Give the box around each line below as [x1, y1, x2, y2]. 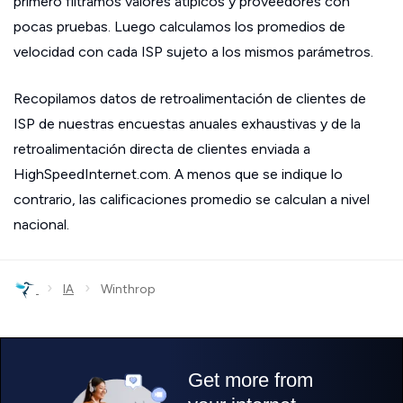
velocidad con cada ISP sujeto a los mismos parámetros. [13, 43, 373, 60]
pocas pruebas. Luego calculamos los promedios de [13, 18, 345, 35]
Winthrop [90, 282, 156, 297]
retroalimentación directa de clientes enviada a [13, 140, 310, 157]
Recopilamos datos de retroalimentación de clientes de [13, 90, 366, 107]
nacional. [13, 216, 69, 233]
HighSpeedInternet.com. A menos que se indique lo [13, 166, 343, 183]
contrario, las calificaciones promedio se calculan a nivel [13, 191, 370, 208]
